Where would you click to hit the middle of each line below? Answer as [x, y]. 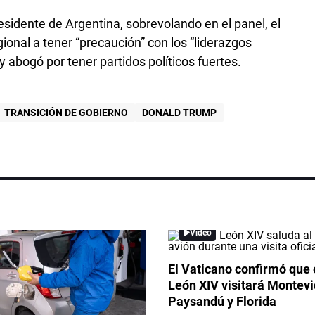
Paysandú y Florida [222, 302]
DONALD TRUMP [180, 113]
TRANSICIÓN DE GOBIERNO [66, 113]
